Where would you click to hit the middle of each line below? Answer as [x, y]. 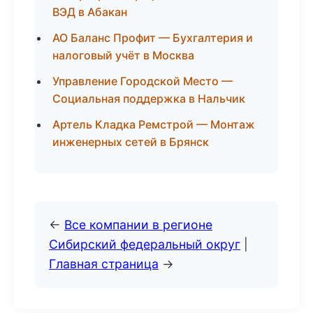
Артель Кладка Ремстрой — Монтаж [154, 124]
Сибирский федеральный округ [145, 244]
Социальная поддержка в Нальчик [149, 99]
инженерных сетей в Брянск [131, 142]
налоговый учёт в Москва [123, 55]
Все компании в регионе [138, 225]
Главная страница [104, 264]
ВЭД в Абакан [90, 12]
